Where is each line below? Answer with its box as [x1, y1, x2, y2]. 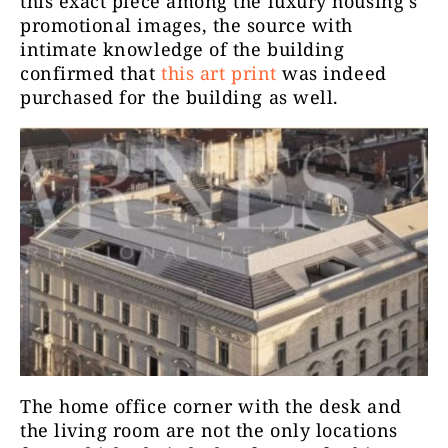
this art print [161, 60, 277, 85]
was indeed [276, 60, 387, 85]
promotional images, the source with [20, 12, 353, 37]
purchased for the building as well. [20, 84, 339, 109]
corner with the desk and [167, 393, 402, 418]
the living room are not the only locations [20, 417, 398, 442]
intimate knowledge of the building [20, 36, 345, 61]
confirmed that [20, 60, 162, 85]
